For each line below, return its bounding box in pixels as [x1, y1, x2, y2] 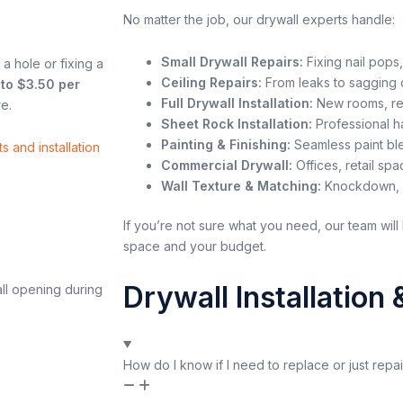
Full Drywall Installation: [161, 95, 313, 112]
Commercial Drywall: [161, 157, 292, 174]
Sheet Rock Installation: [161, 116, 312, 132]
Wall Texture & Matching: [161, 178, 321, 194]
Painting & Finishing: [161, 137, 291, 153]
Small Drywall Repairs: [161, 54, 303, 70]
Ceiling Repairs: [161, 75, 262, 91]
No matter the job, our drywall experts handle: [123, 11, 395, 27]
